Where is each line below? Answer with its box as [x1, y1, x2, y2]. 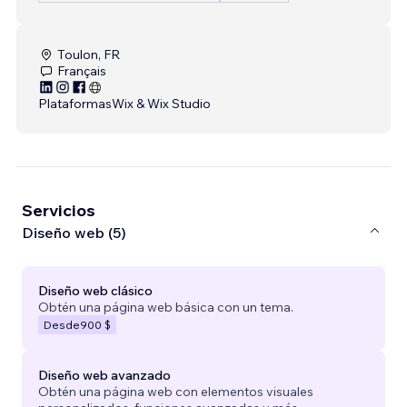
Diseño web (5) [22, 223, 126, 243]
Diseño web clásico [38, 282, 153, 299]
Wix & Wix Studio [112, 94, 211, 112]
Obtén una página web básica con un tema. [38, 298, 293, 315]
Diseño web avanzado [38, 366, 171, 383]
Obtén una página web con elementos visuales [38, 382, 313, 400]
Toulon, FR [57, 45, 120, 63]
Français [57, 62, 106, 79]
